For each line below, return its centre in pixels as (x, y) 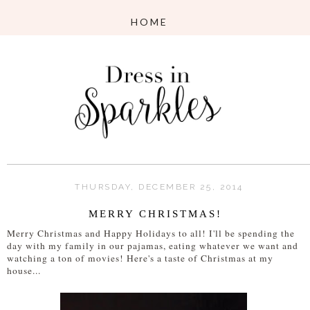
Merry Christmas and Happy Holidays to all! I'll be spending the (151, 234)
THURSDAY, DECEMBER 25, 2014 (159, 187)
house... (24, 271)
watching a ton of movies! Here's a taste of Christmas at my (140, 258)
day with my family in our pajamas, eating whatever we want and (153, 246)
